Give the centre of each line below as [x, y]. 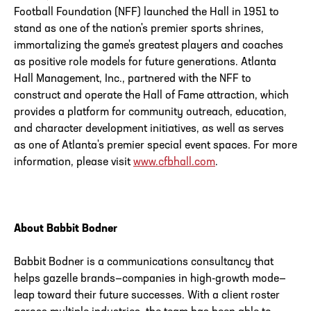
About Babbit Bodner [66, 229]
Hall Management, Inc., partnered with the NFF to [133, 79]
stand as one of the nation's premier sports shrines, [139, 30]
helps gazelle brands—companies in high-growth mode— [150, 279]
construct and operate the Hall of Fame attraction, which [151, 96]
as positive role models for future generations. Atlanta [145, 63]
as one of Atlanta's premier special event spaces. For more [155, 146]
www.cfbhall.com [174, 163]
